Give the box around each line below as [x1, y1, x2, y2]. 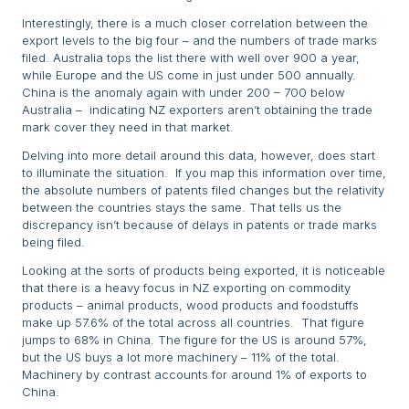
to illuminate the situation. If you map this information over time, [22, 165, 386, 181]
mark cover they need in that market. [22, 120, 234, 135]
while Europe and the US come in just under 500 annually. [22, 68, 356, 83]
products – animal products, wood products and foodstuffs [22, 298, 359, 313]
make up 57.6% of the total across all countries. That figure [22, 315, 364, 330]
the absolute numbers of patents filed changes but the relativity [22, 183, 384, 198]
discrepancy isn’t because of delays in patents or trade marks [22, 217, 377, 233]
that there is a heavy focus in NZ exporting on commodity [22, 280, 351, 296]
